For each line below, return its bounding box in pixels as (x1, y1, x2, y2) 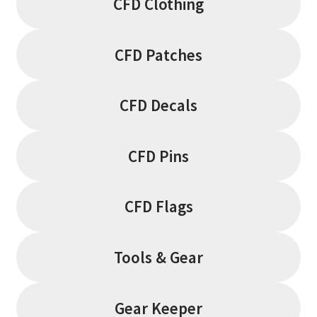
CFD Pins (128, 145, 189, 166)
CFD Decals (120, 95, 197, 116)
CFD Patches (115, 44, 202, 65)
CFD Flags (124, 196, 193, 217)
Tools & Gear (114, 247, 203, 268)
